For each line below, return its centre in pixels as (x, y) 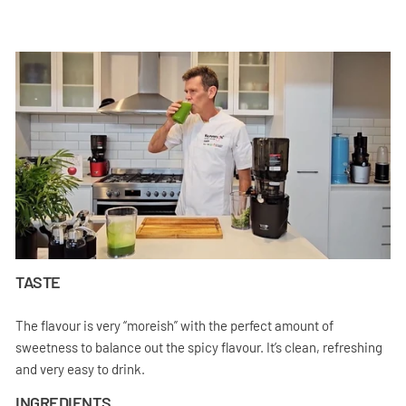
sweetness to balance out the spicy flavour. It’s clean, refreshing (199, 348)
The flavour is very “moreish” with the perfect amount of (174, 326)
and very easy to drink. (80, 369)
